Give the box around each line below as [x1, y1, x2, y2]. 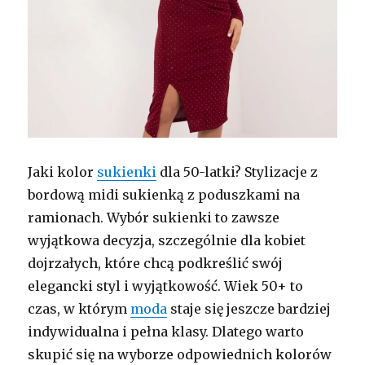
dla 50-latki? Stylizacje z [156, 163, 319, 180]
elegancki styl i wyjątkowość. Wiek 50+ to [28, 277, 304, 294]
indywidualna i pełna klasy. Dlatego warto [28, 323, 305, 340]
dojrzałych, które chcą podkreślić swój [28, 254, 284, 271]
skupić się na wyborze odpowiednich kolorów [28, 345, 332, 363]
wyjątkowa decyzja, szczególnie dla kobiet [28, 231, 306, 248]
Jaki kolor [28, 163, 98, 180]
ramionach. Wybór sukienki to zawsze [28, 209, 280, 226]
